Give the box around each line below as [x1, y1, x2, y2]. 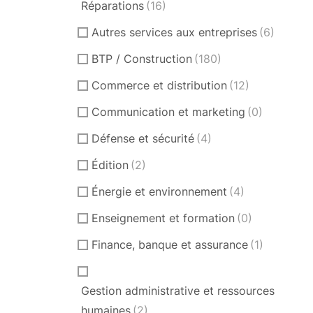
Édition [92, 157, 129, 172]
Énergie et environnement [92, 184, 227, 198]
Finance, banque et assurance [92, 237, 248, 252]
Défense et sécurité [92, 131, 194, 145]
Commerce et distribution [92, 78, 227, 92]
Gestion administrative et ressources [81, 283, 275, 298]
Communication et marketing [92, 104, 245, 119]
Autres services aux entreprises [92, 24, 257, 39]
